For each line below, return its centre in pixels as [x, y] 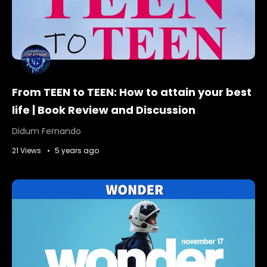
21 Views [27, 151]
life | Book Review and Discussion [104, 110]
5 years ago [77, 151]
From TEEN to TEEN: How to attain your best [132, 92]
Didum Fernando [46, 131]
